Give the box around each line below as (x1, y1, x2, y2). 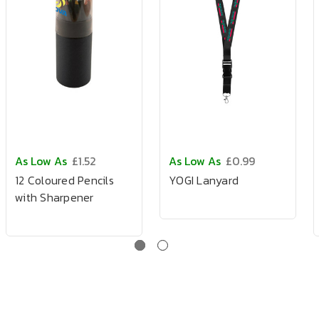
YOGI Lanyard (169, 172, 239, 189)
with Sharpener (15, 189, 94, 206)
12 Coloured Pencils (15, 172, 114, 189)
